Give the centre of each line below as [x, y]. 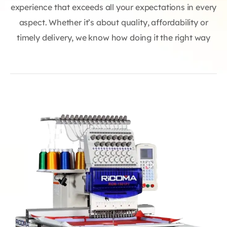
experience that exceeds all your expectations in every [113, 7]
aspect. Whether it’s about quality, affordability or [113, 22]
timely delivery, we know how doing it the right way [113, 37]
